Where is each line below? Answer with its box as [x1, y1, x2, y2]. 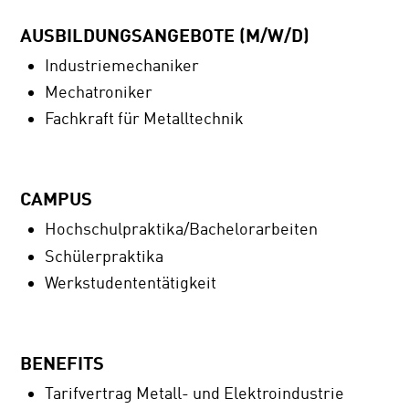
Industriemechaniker [45, 55, 200, 76]
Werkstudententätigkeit [45, 272, 217, 293]
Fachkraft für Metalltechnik [45, 109, 245, 130]
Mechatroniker [45, 82, 153, 103]
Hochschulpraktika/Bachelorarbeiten [45, 219, 319, 240]
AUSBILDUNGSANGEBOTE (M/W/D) [20, 24, 310, 47]
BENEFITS [20, 351, 105, 373]
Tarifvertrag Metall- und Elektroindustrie [45, 383, 345, 404]
